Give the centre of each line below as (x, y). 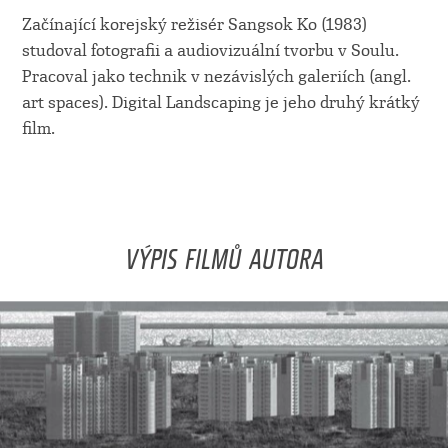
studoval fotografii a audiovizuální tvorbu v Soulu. (210, 51)
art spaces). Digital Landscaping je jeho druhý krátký (220, 103)
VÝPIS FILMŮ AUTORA (224, 253)
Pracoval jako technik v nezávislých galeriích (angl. (216, 77)
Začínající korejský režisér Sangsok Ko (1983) (194, 25)
